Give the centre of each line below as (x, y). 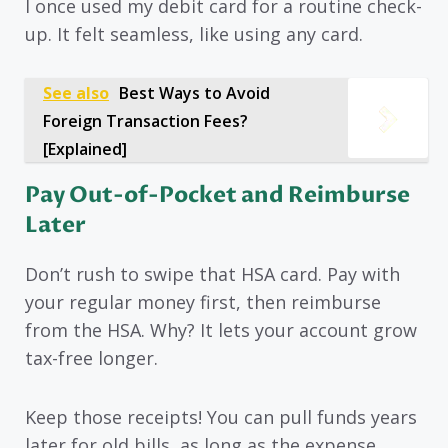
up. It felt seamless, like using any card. (194, 33)
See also (76, 93)
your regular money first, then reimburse (203, 302)
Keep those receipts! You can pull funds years (221, 416)
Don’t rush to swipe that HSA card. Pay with (212, 274)
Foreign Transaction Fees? (145, 121)
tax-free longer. (91, 358)
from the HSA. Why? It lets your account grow (221, 330)
